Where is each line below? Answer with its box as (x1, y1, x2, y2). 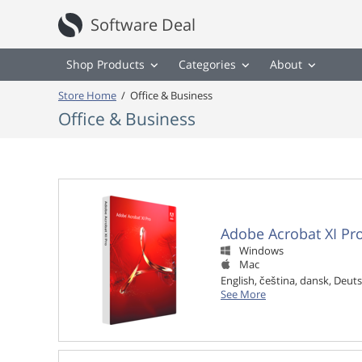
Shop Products (66, 57, 145, 72)
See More (221, 287, 266, 301)
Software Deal (90, 14, 196, 36)
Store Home (58, 89, 116, 103)
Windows (239, 244, 284, 259)
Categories (179, 57, 236, 72)
